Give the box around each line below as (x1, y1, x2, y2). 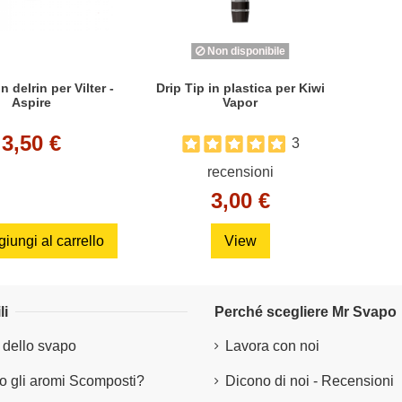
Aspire (11, 95, 51, 109)
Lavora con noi (225, 338, 319, 354)
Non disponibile (204, 45, 285, 57)
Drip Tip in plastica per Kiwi (155, 81, 325, 95)
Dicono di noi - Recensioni (225, 372, 394, 389)
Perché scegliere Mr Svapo (214, 304, 397, 320)
